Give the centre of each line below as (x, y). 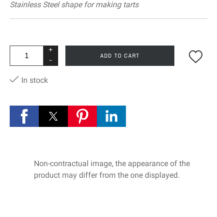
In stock (34, 80)
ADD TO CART (120, 56)
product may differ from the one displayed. (107, 175)
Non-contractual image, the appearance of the (112, 164)
